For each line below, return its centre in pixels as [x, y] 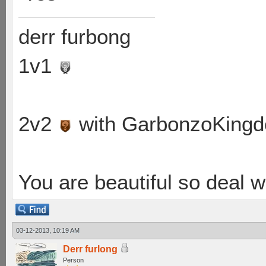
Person [73, 260]
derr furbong [75, 37]
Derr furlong [90, 249]
